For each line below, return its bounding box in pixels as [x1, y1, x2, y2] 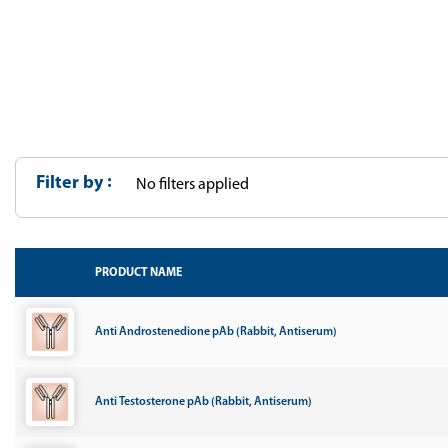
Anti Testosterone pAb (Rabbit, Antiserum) [95, 396, 312, 408]
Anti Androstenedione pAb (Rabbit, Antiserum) [95, 326, 337, 338]
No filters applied [136, 177, 249, 193]
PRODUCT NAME [95, 266, 182, 279]
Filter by [36, 174, 107, 193]
